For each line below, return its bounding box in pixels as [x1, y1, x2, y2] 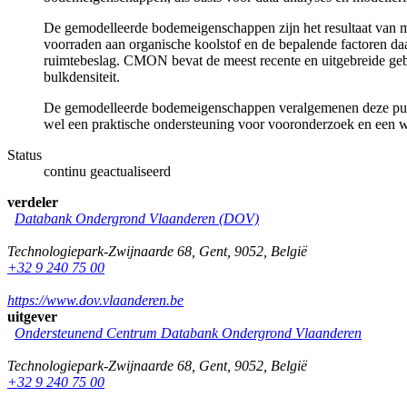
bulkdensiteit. [44, 68, 120, 84]
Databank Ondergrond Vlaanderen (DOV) [15, 210, 259, 226]
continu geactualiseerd [44, 163, 171, 179]
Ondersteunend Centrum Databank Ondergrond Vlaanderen [15, 324, 362, 341]
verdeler [7, 194, 58, 210]
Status [7, 146, 42, 163]
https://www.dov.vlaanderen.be [7, 292, 184, 308]
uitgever [7, 308, 57, 324]
